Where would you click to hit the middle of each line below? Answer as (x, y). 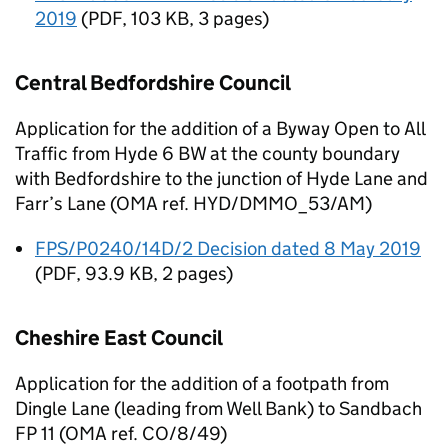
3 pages (230, 18)
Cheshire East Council (119, 338)
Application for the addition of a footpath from (202, 383)
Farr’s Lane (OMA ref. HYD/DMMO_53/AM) (193, 203)
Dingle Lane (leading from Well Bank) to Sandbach (218, 408)
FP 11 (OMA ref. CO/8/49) (121, 433)
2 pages (194, 273)
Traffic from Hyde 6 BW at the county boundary (207, 153)
